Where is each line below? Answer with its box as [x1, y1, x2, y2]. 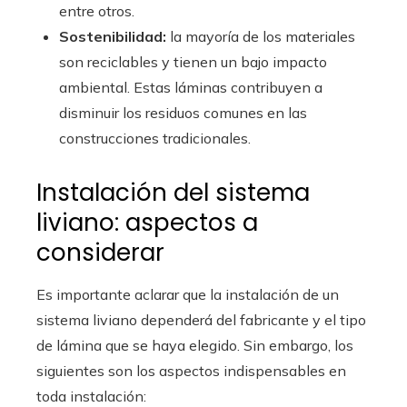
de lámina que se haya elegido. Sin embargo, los [36, 336, 353, 354]
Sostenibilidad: [59, 27, 166, 45]
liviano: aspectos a [36, 206, 258, 239]
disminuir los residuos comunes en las [59, 104, 307, 122]
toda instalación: [36, 387, 146, 405]
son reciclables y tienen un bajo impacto [59, 53, 327, 71]
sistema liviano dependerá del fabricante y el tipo [36, 311, 366, 329]
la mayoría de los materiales [166, 27, 355, 45]
